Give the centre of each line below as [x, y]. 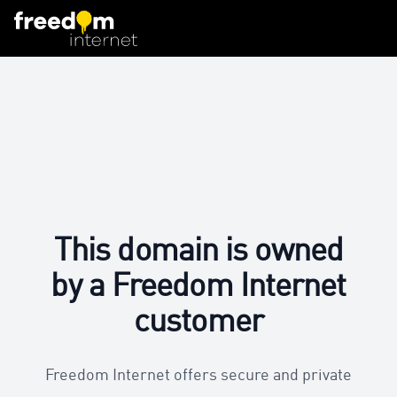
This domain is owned [198, 252]
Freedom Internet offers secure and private [198, 376]
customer [198, 323]
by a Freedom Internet [198, 287]
